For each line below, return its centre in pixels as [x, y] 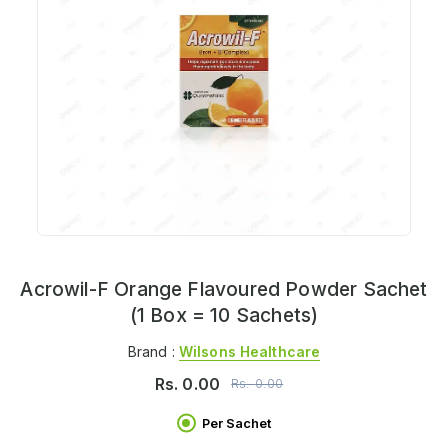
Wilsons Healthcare [249, 351]
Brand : [153, 351]
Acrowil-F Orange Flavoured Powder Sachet [224, 289]
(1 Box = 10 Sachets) [224, 315]
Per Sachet [236, 423]
